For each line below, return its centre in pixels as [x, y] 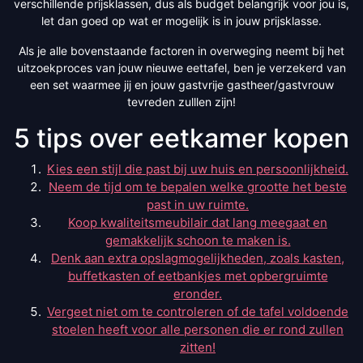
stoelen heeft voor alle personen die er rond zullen [198, 329]
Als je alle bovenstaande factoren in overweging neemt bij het [181, 50]
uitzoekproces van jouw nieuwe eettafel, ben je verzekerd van [181, 67]
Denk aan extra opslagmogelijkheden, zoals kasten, [198, 258]
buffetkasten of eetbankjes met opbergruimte [198, 275]
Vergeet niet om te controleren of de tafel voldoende [198, 311]
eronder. [198, 293]
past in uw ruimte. [198, 204]
